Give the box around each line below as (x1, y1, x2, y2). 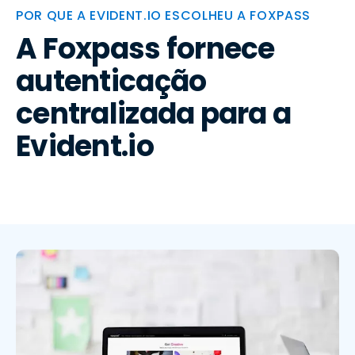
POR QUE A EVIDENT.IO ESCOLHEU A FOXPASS (16, 6, 311, 25)
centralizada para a (16, 94, 292, 134)
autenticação (16, 61, 207, 101)
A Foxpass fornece (16, 29, 275, 69)
